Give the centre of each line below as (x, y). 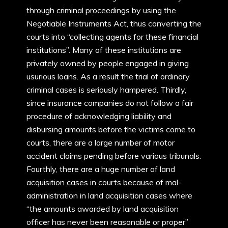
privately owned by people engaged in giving (108, 63)
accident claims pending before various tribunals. (114, 156)
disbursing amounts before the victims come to (111, 129)
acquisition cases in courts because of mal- (104, 182)
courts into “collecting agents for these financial (112, 37)
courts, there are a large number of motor (101, 142)
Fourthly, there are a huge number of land (101, 169)
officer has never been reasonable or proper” (107, 222)
